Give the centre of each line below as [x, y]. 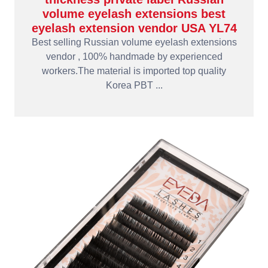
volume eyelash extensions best [134, 14]
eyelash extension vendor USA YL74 [134, 28]
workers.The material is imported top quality [134, 71]
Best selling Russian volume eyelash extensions [134, 42]
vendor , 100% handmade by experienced [134, 57]
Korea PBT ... [134, 85]
